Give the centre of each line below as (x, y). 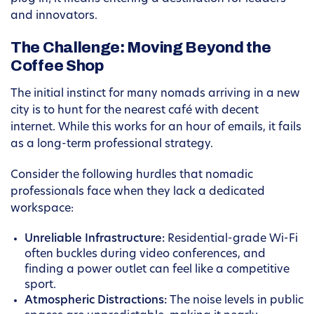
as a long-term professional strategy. (112, 145)
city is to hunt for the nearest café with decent (135, 111)
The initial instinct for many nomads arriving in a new (155, 94)
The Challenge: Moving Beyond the (141, 48)
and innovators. (54, 16)
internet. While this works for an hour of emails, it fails (156, 128)
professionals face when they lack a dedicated (138, 192)
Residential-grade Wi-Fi (231, 239)
